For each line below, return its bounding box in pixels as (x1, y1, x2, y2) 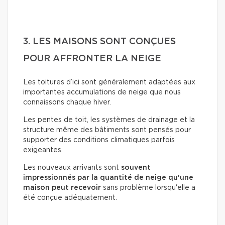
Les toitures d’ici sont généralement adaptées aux (23, 79, 195, 86)
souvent (121, 164, 151, 172)
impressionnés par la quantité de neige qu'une (23, 174, 193, 182)
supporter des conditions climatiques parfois (23, 137, 175, 144)
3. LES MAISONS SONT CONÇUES (23, 37, 176, 47)
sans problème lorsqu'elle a (101, 184, 195, 192)
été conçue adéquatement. (23, 194, 117, 202)
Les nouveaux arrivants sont (23, 164, 121, 172)
